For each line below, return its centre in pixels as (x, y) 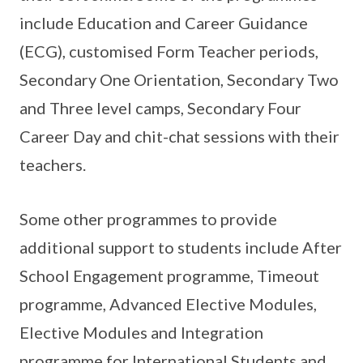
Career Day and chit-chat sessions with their (179, 136)
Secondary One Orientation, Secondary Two (179, 79)
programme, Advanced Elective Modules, (168, 304)
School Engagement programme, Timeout (169, 275)
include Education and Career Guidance (164, 23)
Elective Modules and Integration (141, 332)
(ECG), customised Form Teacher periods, (169, 51)
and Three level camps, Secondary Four (160, 108)
